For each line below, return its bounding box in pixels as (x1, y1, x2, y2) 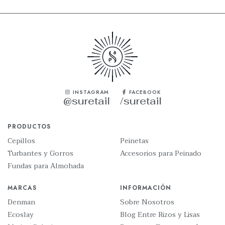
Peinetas (120, 135, 149, 147)
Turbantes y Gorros (8, 147, 73, 159)
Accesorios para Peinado (120, 147, 201, 159)
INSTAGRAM (70, 88, 109, 96)
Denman (8, 196, 35, 208)
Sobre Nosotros (120, 196, 174, 208)
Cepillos (8, 135, 35, 147)
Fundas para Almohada (8, 160, 84, 172)
